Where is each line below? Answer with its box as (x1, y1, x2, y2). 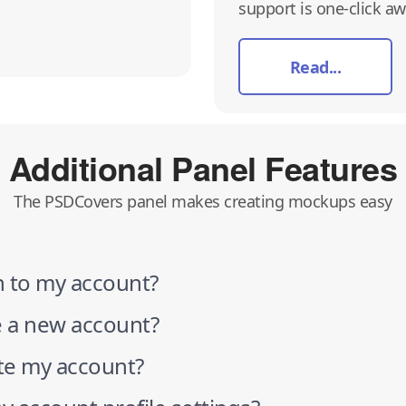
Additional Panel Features (8, 143, 398, 191)
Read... (289, 55, 342, 78)
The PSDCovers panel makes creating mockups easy (14, 189, 392, 212)
